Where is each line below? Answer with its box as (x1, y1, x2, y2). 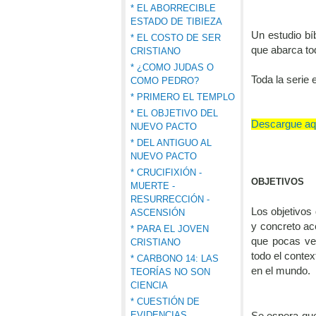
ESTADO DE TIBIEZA (130, 16, 222, 27)
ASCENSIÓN (130, 207, 185, 218)
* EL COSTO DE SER (130, 32, 221, 43)
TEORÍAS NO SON (130, 267, 210, 277)
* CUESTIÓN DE (130, 296, 200, 307)
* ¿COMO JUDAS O (130, 62, 214, 73)
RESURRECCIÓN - (130, 194, 209, 205)
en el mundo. (251, 265, 310, 276)
